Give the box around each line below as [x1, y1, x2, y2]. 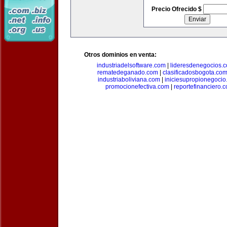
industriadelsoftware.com [97, 62, 166, 69]
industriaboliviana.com [97, 76, 160, 83]
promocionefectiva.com [105, 83, 169, 90]
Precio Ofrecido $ [151, 6, 203, 13]
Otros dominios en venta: [84, 51, 157, 58]
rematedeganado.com [97, 69, 158, 76]
